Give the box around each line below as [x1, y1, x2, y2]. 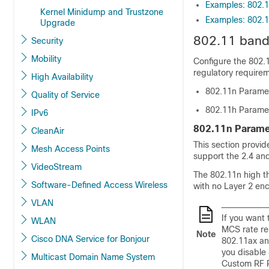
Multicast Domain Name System [31, 252, 155, 262]
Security [31, 36, 63, 46]
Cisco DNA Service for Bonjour [31, 234, 150, 244]
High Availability [31, 72, 93, 82]
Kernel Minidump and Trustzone [40, 7, 163, 17]
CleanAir [31, 126, 64, 136]
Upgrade [40, 18, 75, 28]
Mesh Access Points [31, 144, 110, 154]
